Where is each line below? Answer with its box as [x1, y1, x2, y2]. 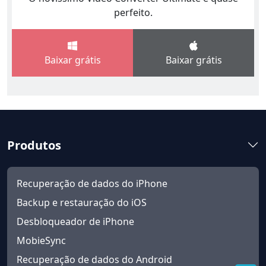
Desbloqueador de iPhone [17, 214, 134, 228]
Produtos [7, 137, 61, 153]
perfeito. [113, 5, 153, 19]
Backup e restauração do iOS [17, 195, 147, 209]
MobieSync [17, 233, 66, 247]
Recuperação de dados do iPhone [17, 176, 167, 190]
